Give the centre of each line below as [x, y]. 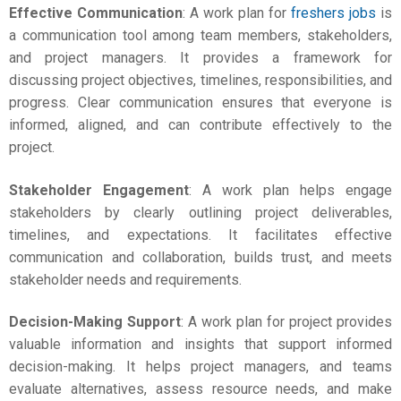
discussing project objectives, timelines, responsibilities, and [200, 80]
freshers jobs [333, 13]
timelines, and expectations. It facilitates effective [200, 235]
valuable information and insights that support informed [200, 344]
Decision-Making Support [95, 322]
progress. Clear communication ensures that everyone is [200, 102]
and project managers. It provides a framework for [200, 58]
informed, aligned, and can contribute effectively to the [200, 125]
